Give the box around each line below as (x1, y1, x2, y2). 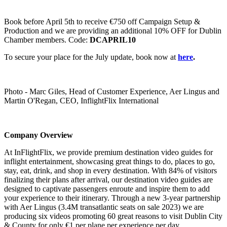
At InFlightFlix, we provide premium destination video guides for (4, 147, 213, 157)
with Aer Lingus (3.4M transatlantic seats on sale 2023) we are (4, 202, 204, 211)
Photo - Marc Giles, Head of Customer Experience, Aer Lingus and (4, 87, 219, 96)
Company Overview (4, 130, 73, 139)
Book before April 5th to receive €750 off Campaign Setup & (4, 17, 200, 26)
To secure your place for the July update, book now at (4, 52, 178, 61)
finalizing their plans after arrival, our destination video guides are (4, 175, 213, 184)
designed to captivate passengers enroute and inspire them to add (4, 184, 210, 193)
